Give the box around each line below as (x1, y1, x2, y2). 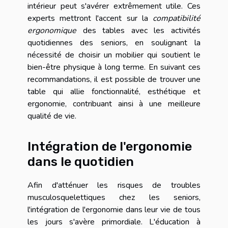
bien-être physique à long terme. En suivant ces (27, 62, 201, 73)
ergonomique (27, 25, 76, 37)
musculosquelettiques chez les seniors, (27, 191, 201, 203)
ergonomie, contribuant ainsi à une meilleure (27, 98, 201, 110)
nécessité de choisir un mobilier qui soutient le (27, 49, 201, 61)
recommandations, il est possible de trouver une (27, 74, 201, 85)
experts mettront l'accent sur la (27, 13, 153, 24)
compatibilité (153, 13, 201, 24)
